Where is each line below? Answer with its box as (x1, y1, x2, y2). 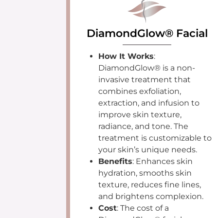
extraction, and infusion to (98, 98, 200, 108)
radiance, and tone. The (98, 121, 189, 131)
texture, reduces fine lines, (98, 180, 201, 189)
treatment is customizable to (98, 133, 212, 143)
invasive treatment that (98, 74, 191, 84)
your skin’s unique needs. (98, 145, 198, 154)
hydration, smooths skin (98, 168, 192, 178)
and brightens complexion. (98, 191, 204, 201)
